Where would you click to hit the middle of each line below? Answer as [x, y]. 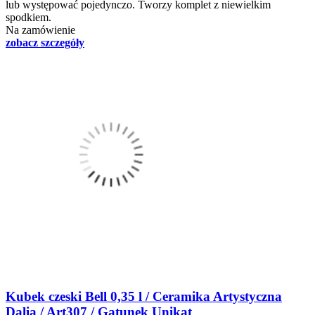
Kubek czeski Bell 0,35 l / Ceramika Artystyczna [144, 296]
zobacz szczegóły [45, 43]
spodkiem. [28, 18]
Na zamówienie [40, 30]
